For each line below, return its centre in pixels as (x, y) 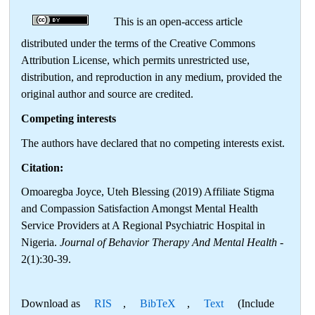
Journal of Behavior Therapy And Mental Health (168, 242)
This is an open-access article (171, 21)
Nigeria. (40, 242)
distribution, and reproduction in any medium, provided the (152, 77)
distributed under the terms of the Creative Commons (138, 43)
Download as (52, 303)
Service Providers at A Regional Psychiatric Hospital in (143, 225)
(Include (255, 303)
